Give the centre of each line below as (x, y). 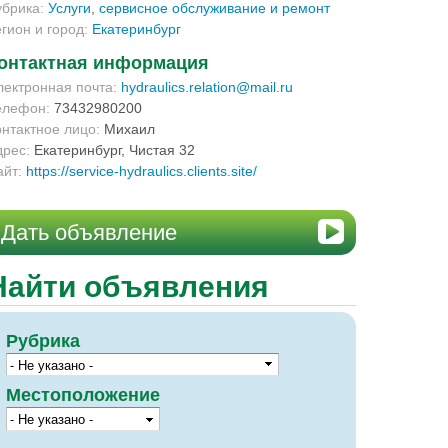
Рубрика (43, 341)
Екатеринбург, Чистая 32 (114, 150)
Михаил (129, 129)
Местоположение (83, 395)
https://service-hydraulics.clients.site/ (141, 171)
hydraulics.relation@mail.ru (207, 87)
